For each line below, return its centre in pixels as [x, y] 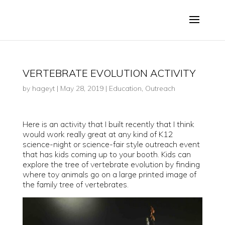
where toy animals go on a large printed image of [109, 174]
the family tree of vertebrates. [75, 184]
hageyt [43, 88]
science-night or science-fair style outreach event [111, 144]
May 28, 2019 [82, 88]
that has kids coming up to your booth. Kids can [106, 154]
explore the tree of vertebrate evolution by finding [111, 164]
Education [125, 88]
